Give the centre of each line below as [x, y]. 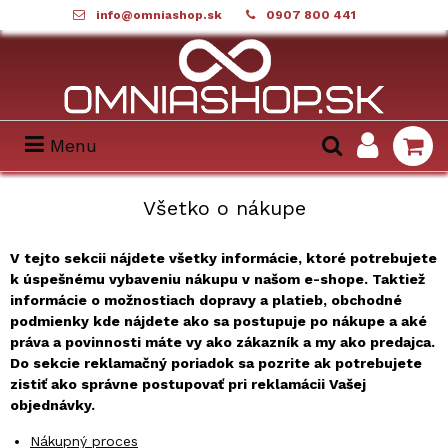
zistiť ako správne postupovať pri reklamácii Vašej [188, 384]
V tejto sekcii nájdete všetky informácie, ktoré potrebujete [223, 258]
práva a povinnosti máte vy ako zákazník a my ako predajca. [222, 342]
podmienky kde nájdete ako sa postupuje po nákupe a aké [218, 321]
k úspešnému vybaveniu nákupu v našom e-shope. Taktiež [217, 279]
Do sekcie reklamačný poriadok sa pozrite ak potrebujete [216, 363]
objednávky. [54, 405]
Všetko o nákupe [224, 208]
